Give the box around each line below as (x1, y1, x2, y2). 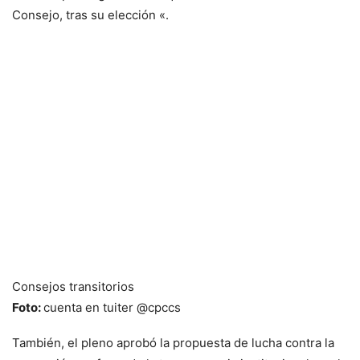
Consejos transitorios (12, 279, 134, 295)
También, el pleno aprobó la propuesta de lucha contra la (12, 335, 334, 351)
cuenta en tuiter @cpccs (43, 300, 181, 316)
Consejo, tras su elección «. (12, 7, 169, 23)
